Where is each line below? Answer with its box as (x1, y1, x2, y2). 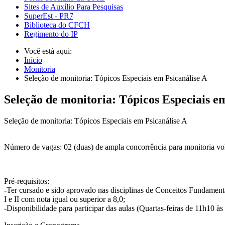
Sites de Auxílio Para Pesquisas (24, 3, 123, 12)
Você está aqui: (24, 47, 76, 56)
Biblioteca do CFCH (24, 21, 90, 30)
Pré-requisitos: (4, 177, 49, 185)
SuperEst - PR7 (24, 12, 73, 21)
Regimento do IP (24, 30, 78, 39)
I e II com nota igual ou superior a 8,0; (4, 195, 125, 203)
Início (24, 56, 42, 65)
